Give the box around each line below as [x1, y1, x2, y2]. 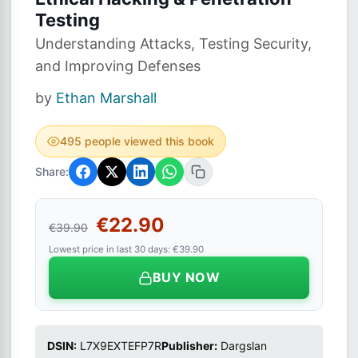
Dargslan [221, 339, 267, 352]
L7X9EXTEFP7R [80, 339, 161, 352]
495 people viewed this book [60, 134, 214, 148]
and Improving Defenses [35, 58, 201, 74]
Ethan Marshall [56, 89, 157, 106]
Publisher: [161, 339, 217, 352]
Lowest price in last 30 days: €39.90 [49, 244, 204, 255]
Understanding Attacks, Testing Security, [35, 35, 312, 52]
